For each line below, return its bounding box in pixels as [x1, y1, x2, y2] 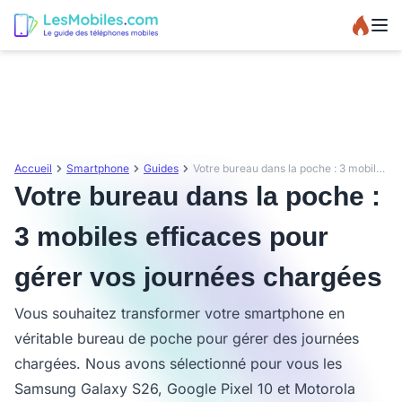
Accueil [14, 162, 52, 175]
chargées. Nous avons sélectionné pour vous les [14, 354, 342, 372]
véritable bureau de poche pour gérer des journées [14, 329, 359, 347]
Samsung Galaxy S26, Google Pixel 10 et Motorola [14, 380, 355, 398]
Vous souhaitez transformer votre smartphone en [14, 304, 345, 322]
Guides [144, 162, 179, 175]
